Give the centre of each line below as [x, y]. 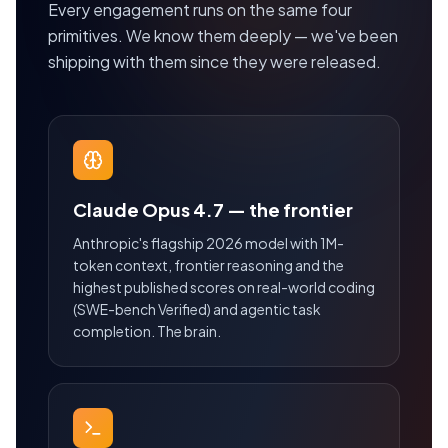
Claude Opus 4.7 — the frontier [213, 210]
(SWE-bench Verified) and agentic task [197, 309]
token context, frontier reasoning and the [208, 265]
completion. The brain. [147, 331]
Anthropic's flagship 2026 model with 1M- [208, 243]
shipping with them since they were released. [214, 62]
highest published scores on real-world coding [224, 287]
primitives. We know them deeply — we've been [223, 36]
